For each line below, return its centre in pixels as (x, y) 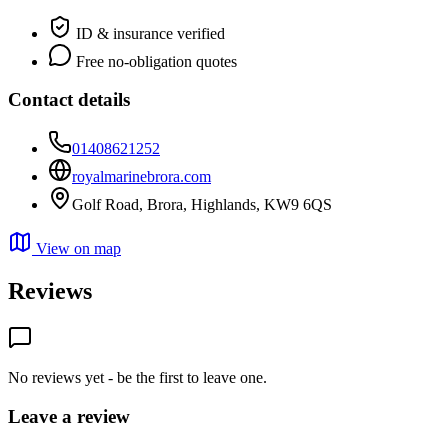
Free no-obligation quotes (154, 61)
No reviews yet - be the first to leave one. (137, 377)
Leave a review (69, 416)
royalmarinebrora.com (141, 176)
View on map (76, 248)
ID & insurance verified (148, 33)
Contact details (69, 100)
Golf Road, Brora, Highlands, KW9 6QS (202, 204)
